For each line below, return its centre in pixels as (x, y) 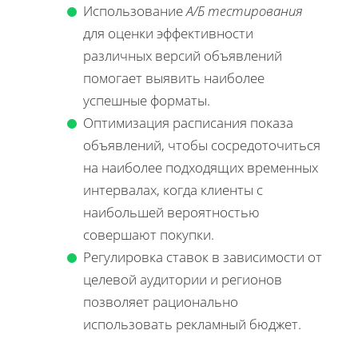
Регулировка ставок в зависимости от (203, 257)
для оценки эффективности (168, 33)
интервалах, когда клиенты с (173, 189)
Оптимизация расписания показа (188, 122)
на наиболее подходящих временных (201, 167)
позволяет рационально (161, 301)
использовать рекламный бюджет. (192, 324)
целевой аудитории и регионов (183, 279)
